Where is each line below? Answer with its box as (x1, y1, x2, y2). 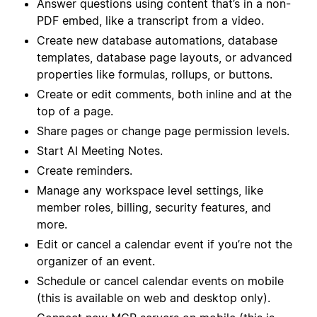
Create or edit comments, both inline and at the (37, 87, 292, 102)
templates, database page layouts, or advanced (37, 50, 292, 65)
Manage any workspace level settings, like (37, 183, 263, 198)
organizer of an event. (37, 254, 155, 269)
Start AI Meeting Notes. (37, 144, 163, 158)
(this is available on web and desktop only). (37, 291, 270, 306)
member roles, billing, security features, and (37, 200, 271, 215)
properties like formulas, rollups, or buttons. (37, 67, 272, 82)
